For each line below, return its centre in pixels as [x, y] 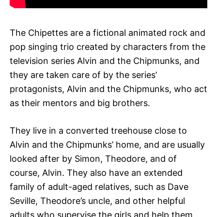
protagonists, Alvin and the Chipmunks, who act [108, 89]
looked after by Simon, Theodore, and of [93, 158]
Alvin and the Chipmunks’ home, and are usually [107, 144]
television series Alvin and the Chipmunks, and [105, 61]
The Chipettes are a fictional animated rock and [108, 32]
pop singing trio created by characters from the [108, 46]
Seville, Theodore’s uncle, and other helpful [97, 201]
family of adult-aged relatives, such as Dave [99, 186]
